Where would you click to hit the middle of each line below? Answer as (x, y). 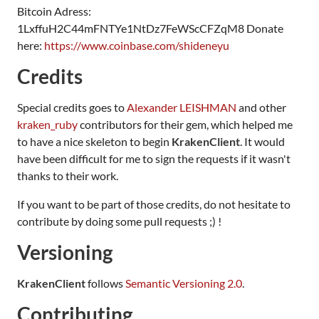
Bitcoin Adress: (54, 11)
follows (105, 283)
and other (261, 107)
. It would (262, 141)
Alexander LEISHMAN (182, 107)
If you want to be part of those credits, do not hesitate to (154, 204)
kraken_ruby (47, 124)
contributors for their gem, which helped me (185, 124)
